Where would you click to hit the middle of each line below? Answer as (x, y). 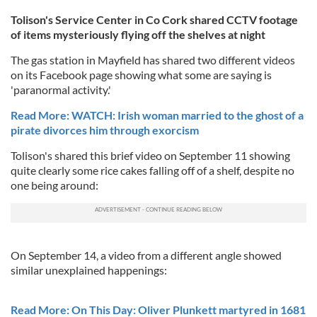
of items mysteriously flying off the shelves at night (138, 34)
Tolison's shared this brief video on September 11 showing (150, 155)
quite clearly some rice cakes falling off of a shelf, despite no (152, 170)
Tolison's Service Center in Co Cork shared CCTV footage (154, 19)
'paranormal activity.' (61, 89)
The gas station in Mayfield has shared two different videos (153, 59)
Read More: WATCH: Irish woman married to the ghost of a (157, 115)
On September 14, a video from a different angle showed (146, 255)
